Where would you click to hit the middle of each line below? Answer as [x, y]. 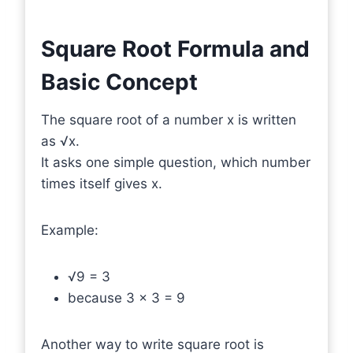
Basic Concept [119, 82]
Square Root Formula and [175, 49]
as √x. [60, 141]
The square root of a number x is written [169, 120]
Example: [70, 230]
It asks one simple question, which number [176, 162]
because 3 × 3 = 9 [126, 298]
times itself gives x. [102, 184]
